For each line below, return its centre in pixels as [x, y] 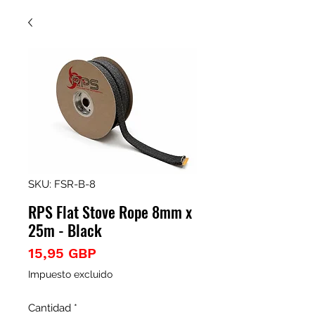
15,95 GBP [62, 253]
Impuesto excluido [70, 274]
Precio [117, 252]
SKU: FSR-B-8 [62, 184]
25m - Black [65, 230]
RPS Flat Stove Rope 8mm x [110, 212]
